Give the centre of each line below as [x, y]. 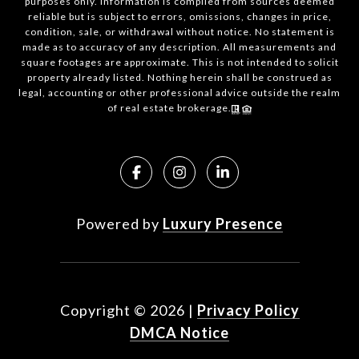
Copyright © [103, 311]
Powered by [119, 224]
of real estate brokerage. [169, 108]
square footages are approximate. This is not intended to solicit [179, 63]
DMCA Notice [179, 333]
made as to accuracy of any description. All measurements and [179, 47]
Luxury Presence [223, 224]
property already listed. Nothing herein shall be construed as [179, 78]
